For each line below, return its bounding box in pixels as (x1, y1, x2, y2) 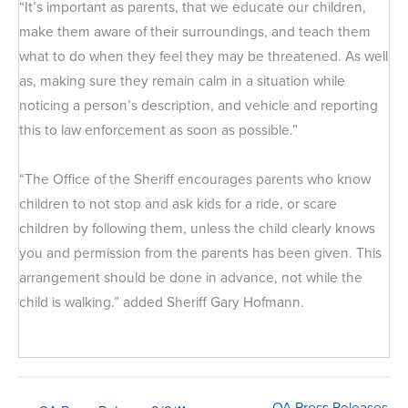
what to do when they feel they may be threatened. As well (19, 45, 388, 66)
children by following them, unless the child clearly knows (19, 217, 375, 239)
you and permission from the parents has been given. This (19, 241, 382, 263)
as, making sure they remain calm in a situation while (19, 69, 345, 91)
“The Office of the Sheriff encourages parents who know (19, 168, 371, 189)
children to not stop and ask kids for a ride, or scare (19, 192, 337, 214)
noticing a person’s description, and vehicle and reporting (19, 94, 378, 116)
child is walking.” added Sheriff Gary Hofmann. (19, 291, 304, 312)
